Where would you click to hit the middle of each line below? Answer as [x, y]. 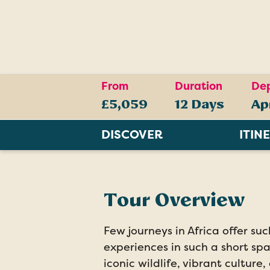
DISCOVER [132, 135]
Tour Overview [174, 200]
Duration [199, 86]
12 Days [199, 105]
